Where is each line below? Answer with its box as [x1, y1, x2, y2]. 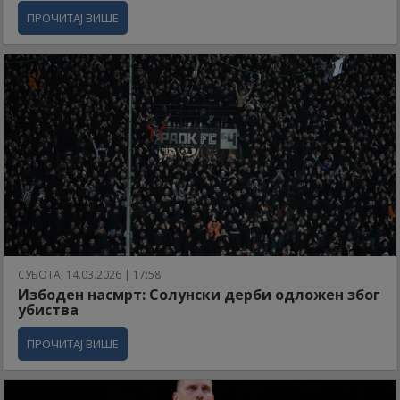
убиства [18, 299, 79, 320]
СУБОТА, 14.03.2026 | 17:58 [18, 266, 161, 282]
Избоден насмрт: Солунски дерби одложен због [18, 284, 380, 304]
